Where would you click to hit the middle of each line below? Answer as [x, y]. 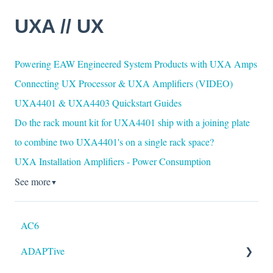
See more [33, 182]
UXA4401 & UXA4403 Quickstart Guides [98, 103]
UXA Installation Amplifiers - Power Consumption [113, 161]
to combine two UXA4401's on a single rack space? [114, 142]
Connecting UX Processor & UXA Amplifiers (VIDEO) [124, 83]
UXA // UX [59, 26]
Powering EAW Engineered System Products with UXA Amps [136, 64]
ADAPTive [43, 250]
